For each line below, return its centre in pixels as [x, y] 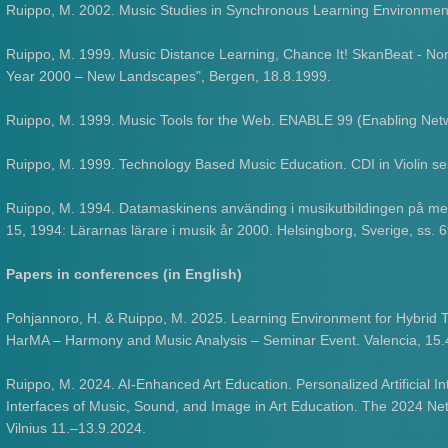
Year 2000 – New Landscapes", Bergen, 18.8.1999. [169, 76]
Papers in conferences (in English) [124, 274]
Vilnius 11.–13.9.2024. [76, 428]
